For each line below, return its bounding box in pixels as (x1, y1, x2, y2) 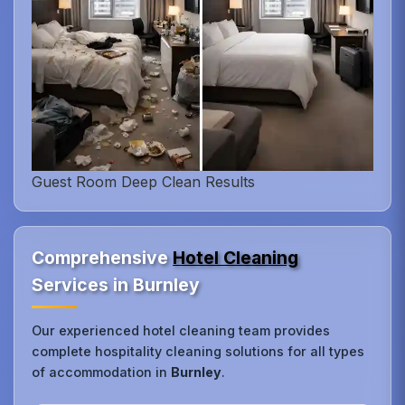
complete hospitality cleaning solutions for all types (32, 343, 365, 359)
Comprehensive (32, 246, 174, 268)
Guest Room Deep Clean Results (32, 172, 256, 191)
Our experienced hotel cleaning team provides (32, 322, 331, 338)
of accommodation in (32, 363, 172, 380)
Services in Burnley (32, 273, 201, 296)
